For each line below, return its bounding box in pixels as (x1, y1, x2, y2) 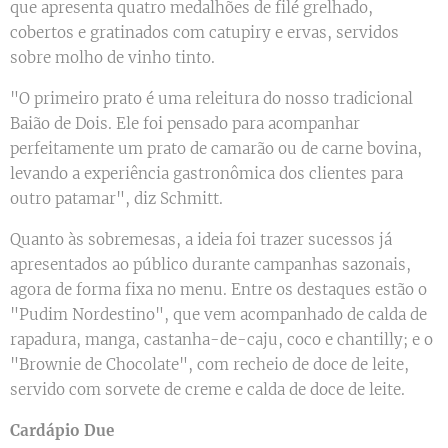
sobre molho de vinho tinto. (10, 48, 215, 68)
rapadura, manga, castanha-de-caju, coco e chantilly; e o (10, 330, 433, 350)
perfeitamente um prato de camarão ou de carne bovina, (10, 139, 422, 159)
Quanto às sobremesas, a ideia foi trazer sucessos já (10, 230, 392, 250)
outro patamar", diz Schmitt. (10, 189, 223, 209)
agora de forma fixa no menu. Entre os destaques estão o (10, 280, 427, 300)
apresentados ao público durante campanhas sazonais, (10, 255, 411, 275)
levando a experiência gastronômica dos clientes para (10, 164, 403, 184)
